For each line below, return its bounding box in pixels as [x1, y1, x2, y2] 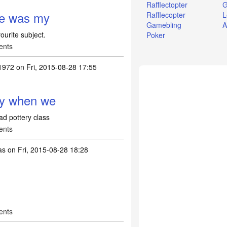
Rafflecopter [146, 10, 186, 20]
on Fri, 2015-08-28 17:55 [14, 62, 97, 72]
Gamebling [146, 20, 182, 30]
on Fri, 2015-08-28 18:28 [5, 144, 88, 155]
